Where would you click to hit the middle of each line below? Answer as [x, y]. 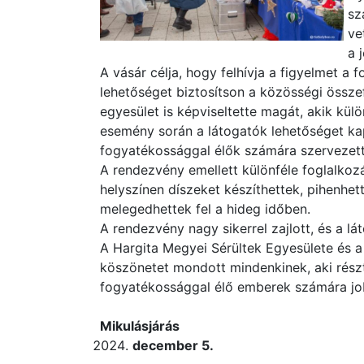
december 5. [173, 345]
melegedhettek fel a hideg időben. [205, 209]
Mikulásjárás [140, 326]
